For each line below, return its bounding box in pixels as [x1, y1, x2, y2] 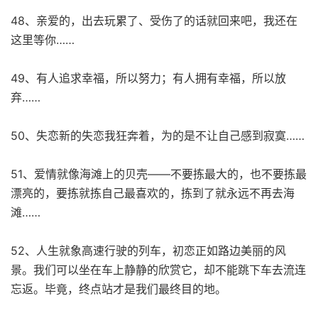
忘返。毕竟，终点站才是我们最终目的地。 [11, 281, 226, 296]
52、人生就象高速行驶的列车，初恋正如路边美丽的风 [11, 243, 286, 258]
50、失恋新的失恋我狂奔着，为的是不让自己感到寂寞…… [11, 128, 305, 143]
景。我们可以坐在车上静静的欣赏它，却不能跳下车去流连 [11, 262, 306, 277]
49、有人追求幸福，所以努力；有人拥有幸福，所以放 [11, 70, 286, 85]
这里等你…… [11, 32, 75, 47]
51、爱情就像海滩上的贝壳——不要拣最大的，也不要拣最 [11, 166, 307, 181]
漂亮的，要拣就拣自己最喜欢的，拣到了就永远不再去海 [11, 185, 295, 200]
